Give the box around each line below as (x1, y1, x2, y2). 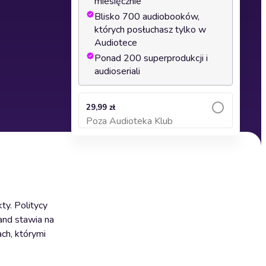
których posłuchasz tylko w (94, 23, 206, 36)
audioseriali (94, 65, 140, 78)
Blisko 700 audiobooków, (94, 10, 199, 23)
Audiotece (94, 36, 137, 49)
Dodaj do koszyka (125, 122, 186, 131)
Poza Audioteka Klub (86, 115, 173, 128)
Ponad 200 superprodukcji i (94, 52, 208, 65)
